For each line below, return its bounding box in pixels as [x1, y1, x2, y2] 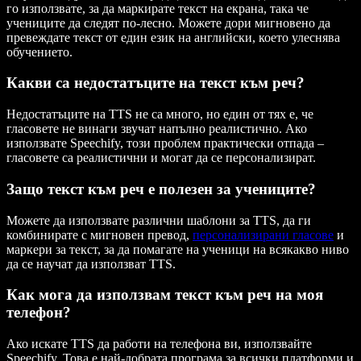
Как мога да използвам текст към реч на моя [6, 286, 323, 304]
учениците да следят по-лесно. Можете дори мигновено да [6, 15, 330, 30]
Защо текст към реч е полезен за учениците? [6, 180, 316, 197]
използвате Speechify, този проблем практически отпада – [6, 136, 324, 151]
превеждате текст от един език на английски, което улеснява [6, 30, 340, 44]
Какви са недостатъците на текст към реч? [6, 74, 305, 92]
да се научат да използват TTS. [6, 256, 176, 271]
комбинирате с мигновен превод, [6, 227, 193, 242]
